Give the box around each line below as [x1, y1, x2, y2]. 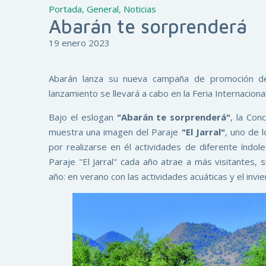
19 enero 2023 [49, 37, 110, 49]
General [87, 3, 119, 15]
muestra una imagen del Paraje [49, 126, 182, 138]
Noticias [123, 3, 156, 15]
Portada [49, 3, 82, 15]
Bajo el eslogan [49, 111, 117, 123]
